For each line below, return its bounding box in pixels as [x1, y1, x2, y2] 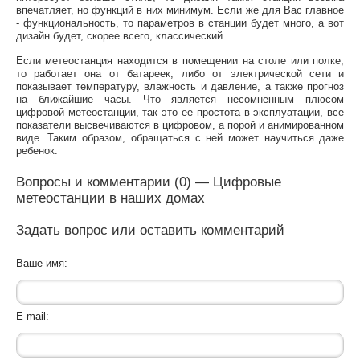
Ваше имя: [15, 256, 67, 269]
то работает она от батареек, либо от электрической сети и [15, 67, 345, 80]
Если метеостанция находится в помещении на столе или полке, [15, 55, 345, 67]
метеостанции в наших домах [15, 190, 205, 206]
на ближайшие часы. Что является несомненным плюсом [15, 93, 345, 106]
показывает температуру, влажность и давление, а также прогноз [15, 80, 345, 93]
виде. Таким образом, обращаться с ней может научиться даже [15, 132, 345, 145]
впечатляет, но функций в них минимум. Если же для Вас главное [15, 3, 345, 16]
